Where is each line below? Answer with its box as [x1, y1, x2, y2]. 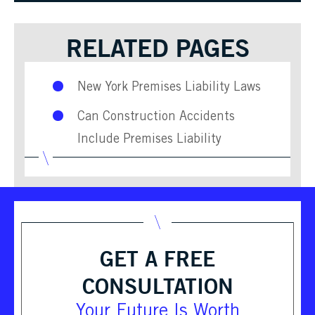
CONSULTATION [82, 273, 233, 300]
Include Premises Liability [77, 134, 221, 146]
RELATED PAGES [65, 32, 250, 64]
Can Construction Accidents [77, 111, 235, 123]
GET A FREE [100, 245, 215, 272]
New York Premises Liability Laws [77, 82, 261, 94]
